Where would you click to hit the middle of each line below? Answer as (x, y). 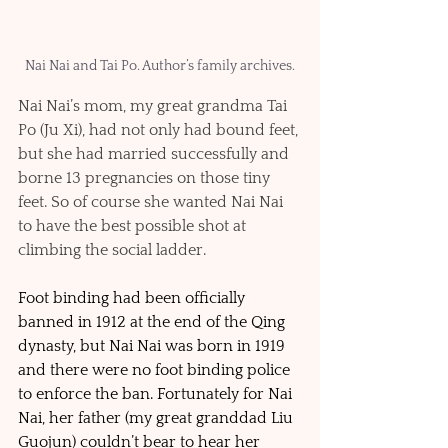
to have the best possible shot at (134, 225)
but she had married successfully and (155, 153)
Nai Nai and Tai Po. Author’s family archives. (160, 65)
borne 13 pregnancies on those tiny (146, 177)
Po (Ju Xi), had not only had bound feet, (160, 129)
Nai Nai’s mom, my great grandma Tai (154, 105)
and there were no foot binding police (156, 369)
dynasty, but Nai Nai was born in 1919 (153, 345)
